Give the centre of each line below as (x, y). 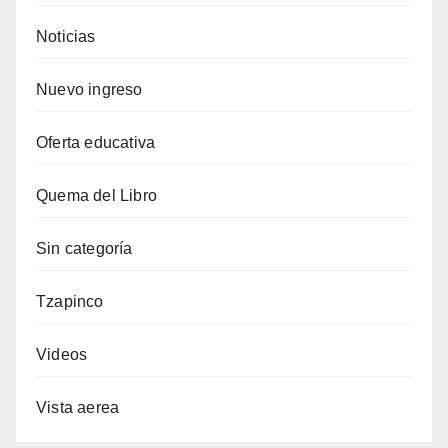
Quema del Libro (96, 196)
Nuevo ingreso (89, 90)
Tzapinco (70, 302)
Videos (62, 355)
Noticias (66, 37)
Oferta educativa (96, 143)
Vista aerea (78, 408)
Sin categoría (84, 249)
